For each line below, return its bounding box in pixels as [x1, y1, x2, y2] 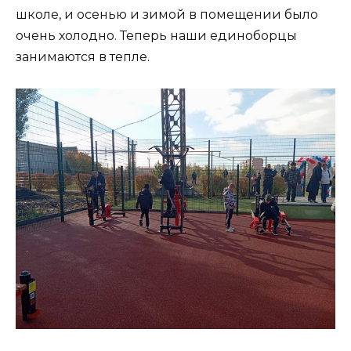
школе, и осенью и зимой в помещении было [16, 6, 318, 22]
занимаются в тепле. [16, 49, 150, 64]
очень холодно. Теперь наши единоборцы [16, 27, 297, 43]
